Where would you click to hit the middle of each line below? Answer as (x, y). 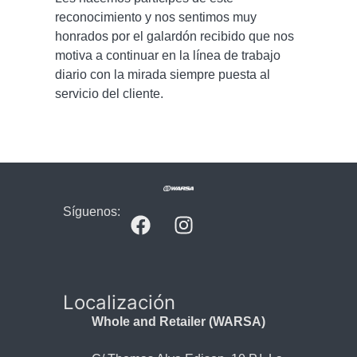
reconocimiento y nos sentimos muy (156, 17)
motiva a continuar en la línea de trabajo (168, 55)
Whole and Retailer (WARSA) (178, 321)
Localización (119, 302)
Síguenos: (92, 211)
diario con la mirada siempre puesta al (163, 74)
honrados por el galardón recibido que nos (175, 36)
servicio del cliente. (109, 93)
